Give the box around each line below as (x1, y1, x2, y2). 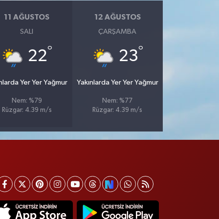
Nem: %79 (11, 97, 42, 104)
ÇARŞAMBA (98, 27, 137, 35)
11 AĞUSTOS (4, 13, 50, 22)
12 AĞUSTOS (94, 13, 141, 22)
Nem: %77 (102, 97, 133, 104)
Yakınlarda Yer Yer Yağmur (76, 78, 158, 86)
